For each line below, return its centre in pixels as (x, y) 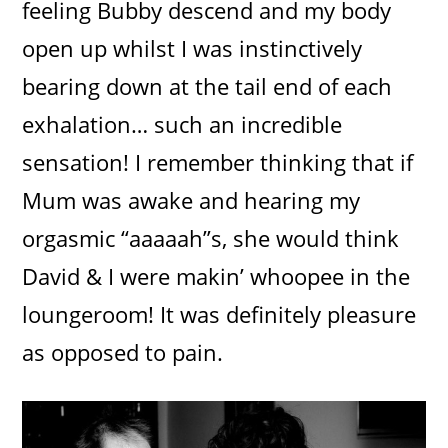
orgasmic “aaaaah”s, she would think (211, 237)
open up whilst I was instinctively (192, 47)
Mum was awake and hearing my (191, 199)
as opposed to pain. (123, 351)
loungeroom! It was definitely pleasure (219, 313)
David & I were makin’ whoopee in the (216, 275)
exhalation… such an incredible (182, 123)
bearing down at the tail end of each (207, 85)
